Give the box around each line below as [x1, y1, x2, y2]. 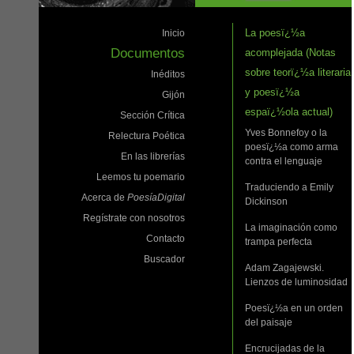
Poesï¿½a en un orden [245, 303, 343, 314]
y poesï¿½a [245, 86, 299, 99]
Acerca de [81, 192, 127, 204]
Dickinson [245, 196, 288, 208]
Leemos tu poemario [96, 171, 185, 183]
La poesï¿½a [245, 27, 305, 40]
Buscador [144, 254, 185, 265]
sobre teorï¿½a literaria [245, 66, 351, 79]
